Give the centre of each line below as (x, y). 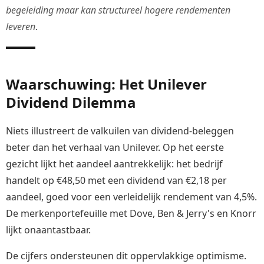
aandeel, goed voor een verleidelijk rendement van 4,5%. (131, 197)
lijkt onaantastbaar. (48, 230)
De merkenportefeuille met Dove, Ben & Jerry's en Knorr (131, 214)
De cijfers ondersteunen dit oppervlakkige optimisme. (126, 256)
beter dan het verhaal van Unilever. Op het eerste (115, 148)
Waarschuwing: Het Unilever (106, 84)
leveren (21, 26)
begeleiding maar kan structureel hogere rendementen (118, 10)
